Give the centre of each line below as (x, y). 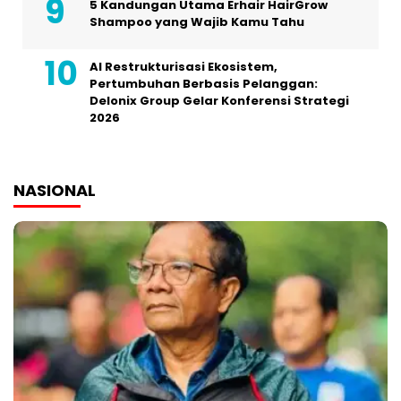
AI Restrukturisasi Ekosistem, (183, 67)
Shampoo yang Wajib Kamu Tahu (197, 22)
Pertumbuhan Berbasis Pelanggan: (204, 84)
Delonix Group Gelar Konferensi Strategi (219, 101)
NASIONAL (55, 191)
